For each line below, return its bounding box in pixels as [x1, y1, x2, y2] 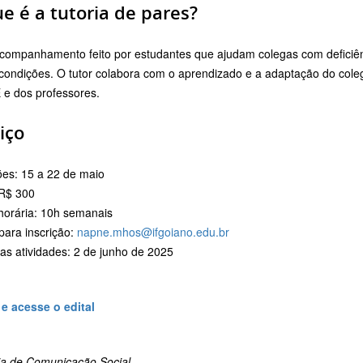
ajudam [217, 45, 258, 62]
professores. [36, 84, 100, 101]
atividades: [15, 243, 74, 260]
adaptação [265, 65, 322, 82]
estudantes [135, 45, 194, 62]
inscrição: [25, 224, 77, 241]
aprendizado [178, 65, 246, 82]
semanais [63, 204, 113, 221]
